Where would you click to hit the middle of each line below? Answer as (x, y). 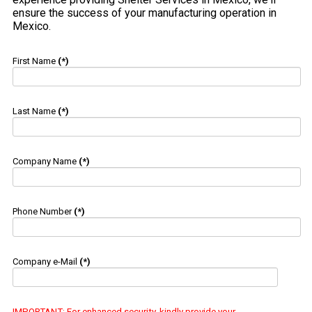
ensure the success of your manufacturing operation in (145, 13)
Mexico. (32, 26)
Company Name (45, 162)
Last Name (34, 111)
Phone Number (42, 212)
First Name (34, 61)
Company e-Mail (45, 262)
